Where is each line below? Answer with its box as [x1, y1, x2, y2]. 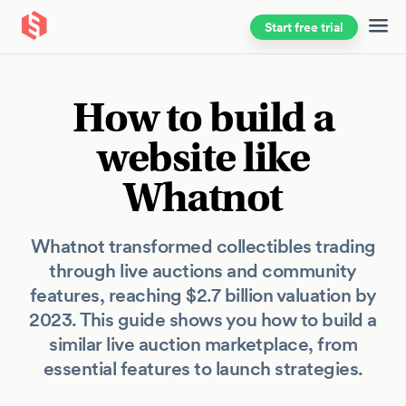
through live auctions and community [49, 258, 357, 283]
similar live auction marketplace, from [49, 332, 357, 356]
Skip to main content [33, 23, 151, 39]
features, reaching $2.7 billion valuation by [29, 283, 377, 307]
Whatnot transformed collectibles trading [30, 234, 376, 258]
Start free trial [265, 18, 343, 35]
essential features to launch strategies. [43, 356, 363, 381]
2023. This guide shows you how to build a [29, 307, 377, 332]
